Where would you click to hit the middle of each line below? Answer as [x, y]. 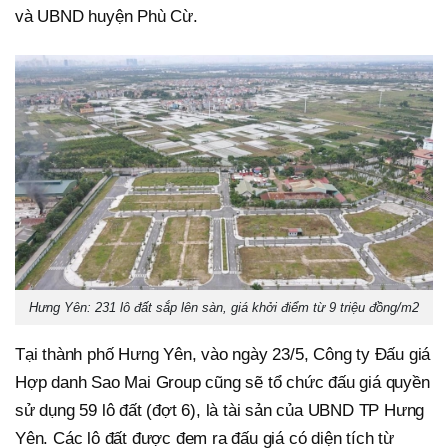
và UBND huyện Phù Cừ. [106, 17]
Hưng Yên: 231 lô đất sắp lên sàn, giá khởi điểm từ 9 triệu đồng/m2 [224, 307]
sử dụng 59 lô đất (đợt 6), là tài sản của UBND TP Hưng [220, 410]
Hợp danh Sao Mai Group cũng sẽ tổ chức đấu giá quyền [222, 382]
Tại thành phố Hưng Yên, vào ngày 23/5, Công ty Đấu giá [223, 354]
